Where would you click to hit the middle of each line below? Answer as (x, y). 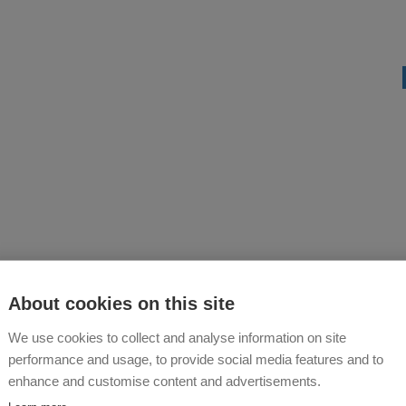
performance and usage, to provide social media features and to (196, 359)
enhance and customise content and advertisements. (164, 381)
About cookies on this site (121, 303)
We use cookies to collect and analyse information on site (177, 337)
